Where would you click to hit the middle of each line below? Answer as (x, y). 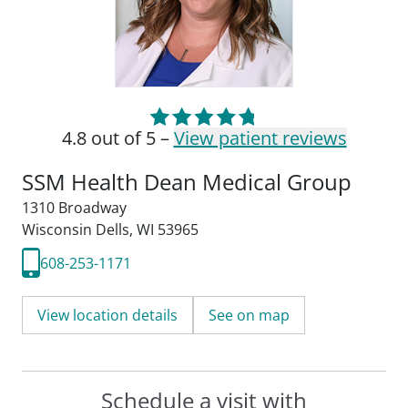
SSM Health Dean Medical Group (187, 182)
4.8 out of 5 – (117, 138)
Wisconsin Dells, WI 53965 (110, 229)
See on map (249, 315)
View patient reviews (260, 138)
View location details (107, 315)
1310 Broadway (74, 208)
